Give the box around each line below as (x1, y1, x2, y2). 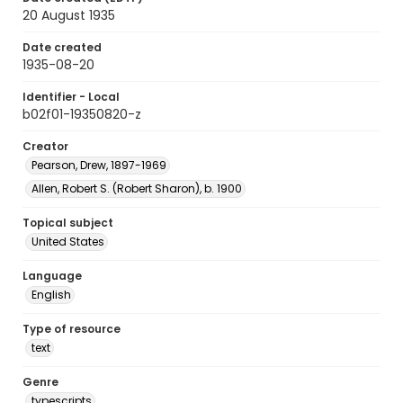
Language (22, 268, 82, 283)
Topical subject (22, 215, 113, 230)
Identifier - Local (22, 89, 120, 104)
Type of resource (22, 321, 121, 336)
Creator (22, 139, 68, 154)
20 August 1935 (22, 6, 115, 24)
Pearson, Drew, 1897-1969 (31, 157, 166, 173)
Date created (22, 40, 102, 55)
